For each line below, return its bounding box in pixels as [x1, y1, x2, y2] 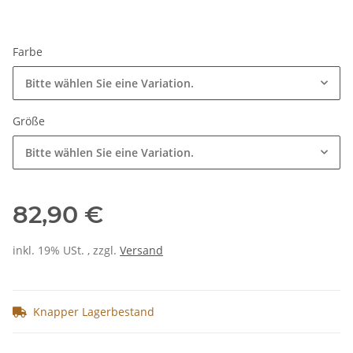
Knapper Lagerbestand [33, 304, 154, 320]
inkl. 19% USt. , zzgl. [13, 243, 120, 258]
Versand [120, 243, 163, 258]
